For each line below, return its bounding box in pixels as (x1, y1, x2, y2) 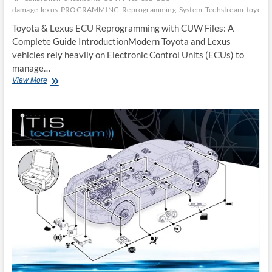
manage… (12, 63, 50, 73)
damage (12, 5, 38, 14)
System (178, 5, 202, 14)
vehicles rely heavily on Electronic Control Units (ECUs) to (12, 49, 244, 60)
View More (12, 76, 47, 84)
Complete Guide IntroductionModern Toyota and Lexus (12, 36, 231, 47)
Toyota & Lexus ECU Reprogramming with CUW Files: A (12, 22, 234, 33)
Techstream (205, 5, 243, 14)
